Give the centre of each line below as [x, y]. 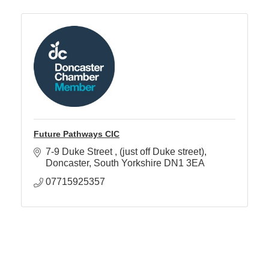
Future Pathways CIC [77, 134]
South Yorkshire [128, 163]
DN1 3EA [184, 163]
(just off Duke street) [162, 152]
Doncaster [67, 163]
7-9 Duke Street [80, 152]
